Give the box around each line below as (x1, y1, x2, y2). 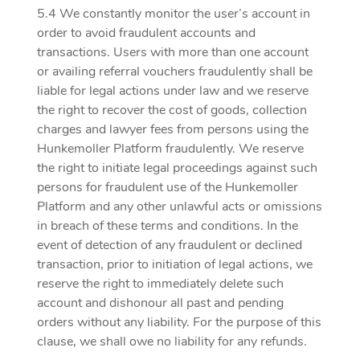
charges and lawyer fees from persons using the (37, 121, 309, 138)
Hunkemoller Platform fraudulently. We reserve (37, 140, 304, 157)
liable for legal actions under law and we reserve (37, 82, 309, 100)
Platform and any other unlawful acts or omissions (37, 198, 322, 215)
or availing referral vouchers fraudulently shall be (37, 63, 313, 80)
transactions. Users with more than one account (37, 43, 309, 61)
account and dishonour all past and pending (37, 294, 284, 312)
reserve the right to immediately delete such (37, 275, 284, 292)
